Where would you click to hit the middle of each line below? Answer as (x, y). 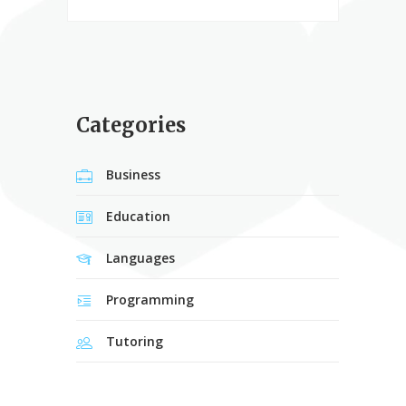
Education (138, 217)
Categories (131, 126)
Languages (140, 258)
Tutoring (135, 342)
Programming (150, 300)
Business (133, 175)
